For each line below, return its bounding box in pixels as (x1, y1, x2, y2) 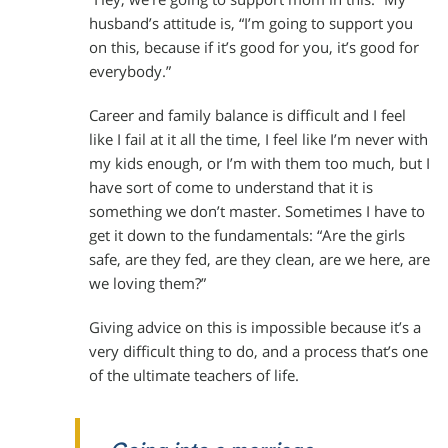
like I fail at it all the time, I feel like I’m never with (89, 130, 428, 150)
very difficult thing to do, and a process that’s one (89, 342, 428, 362)
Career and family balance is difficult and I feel (89, 106, 406, 126)
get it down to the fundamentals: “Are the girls (89, 226, 405, 246)
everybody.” (89, 62, 171, 82)
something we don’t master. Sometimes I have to (89, 202, 425, 222)
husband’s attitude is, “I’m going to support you (89, 14, 413, 34)
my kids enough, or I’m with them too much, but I (89, 154, 430, 174)
